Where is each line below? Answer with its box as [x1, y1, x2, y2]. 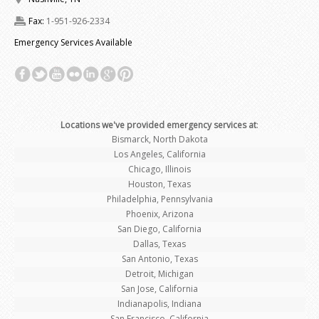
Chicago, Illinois [128, 162, 191, 175]
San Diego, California [117, 222, 202, 235]
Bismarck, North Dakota [111, 132, 208, 145]
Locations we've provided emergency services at [61, 118, 256, 131]
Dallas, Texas [133, 237, 186, 250]
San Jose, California [121, 282, 198, 295]
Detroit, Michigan [125, 267, 194, 280]
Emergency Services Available [14, 36, 132, 48]
